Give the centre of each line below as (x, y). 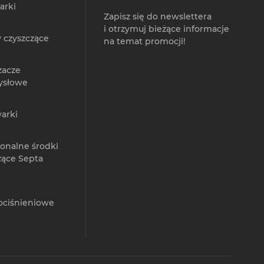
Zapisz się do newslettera (158, 17)
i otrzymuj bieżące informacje (166, 29)
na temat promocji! (145, 42)
